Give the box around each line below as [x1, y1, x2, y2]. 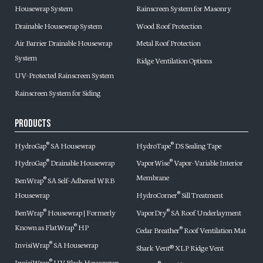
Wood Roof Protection [136, 19, 202, 31]
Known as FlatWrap [14, 221, 74, 232]
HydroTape [136, 139, 171, 150]
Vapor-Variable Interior [173, 157, 243, 168]
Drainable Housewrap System [14, 19, 102, 31]
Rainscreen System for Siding [14, 86, 101, 97]
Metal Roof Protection [136, 37, 201, 48]
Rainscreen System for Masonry [136, 2, 231, 13]
